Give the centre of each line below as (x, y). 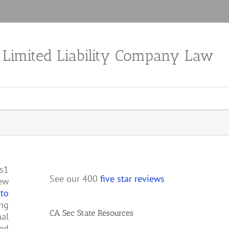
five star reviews (132, 179)
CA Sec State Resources (91, 213)
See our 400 (75, 179)
